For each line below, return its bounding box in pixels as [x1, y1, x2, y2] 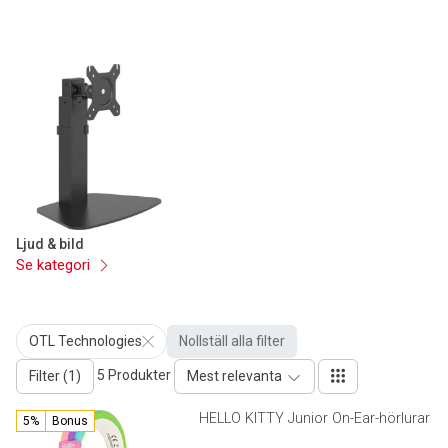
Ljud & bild [16, 236, 84, 253]
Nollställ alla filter [179, 333, 285, 350]
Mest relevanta [187, 368, 282, 385]
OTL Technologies [29, 333, 142, 350]
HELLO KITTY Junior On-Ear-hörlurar [199, 410, 431, 428]
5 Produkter [97, 367, 171, 384]
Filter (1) [29, 368, 81, 385]
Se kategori [16, 256, 94, 275]
